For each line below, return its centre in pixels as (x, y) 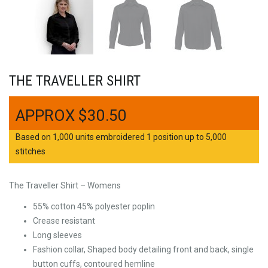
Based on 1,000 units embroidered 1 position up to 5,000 (121, 137)
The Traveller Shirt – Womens (65, 185)
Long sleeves (57, 235)
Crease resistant (64, 221)
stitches (31, 151)
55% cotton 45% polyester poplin (94, 207)
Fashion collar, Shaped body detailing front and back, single (143, 250)
